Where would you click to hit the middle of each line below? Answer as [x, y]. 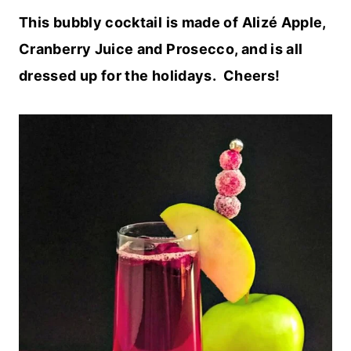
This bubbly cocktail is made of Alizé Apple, [172, 23]
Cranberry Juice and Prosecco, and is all [161, 49]
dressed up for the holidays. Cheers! [150, 76]
